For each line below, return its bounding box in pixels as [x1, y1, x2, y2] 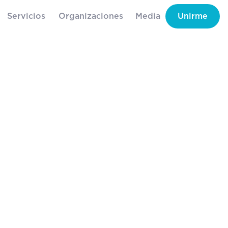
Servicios [7, 12, 45, 20]
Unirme [178, 12, 208, 20]
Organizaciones [59, 12, 123, 20]
